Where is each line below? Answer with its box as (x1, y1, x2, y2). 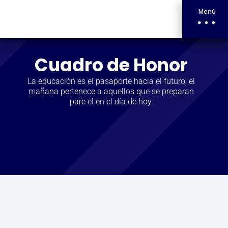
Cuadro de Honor (35, 52, 188, 77)
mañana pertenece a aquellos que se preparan (28, 87, 194, 96)
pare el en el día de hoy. (69, 97, 153, 106)
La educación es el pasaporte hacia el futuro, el (27, 76, 195, 86)
